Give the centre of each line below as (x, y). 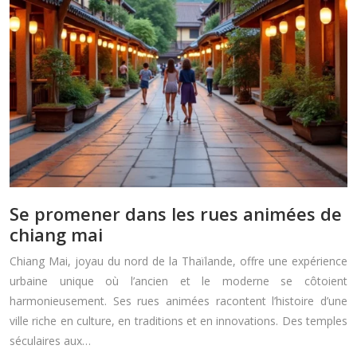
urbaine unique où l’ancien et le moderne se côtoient (178, 281)
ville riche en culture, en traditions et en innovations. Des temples (178, 321)
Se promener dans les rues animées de (176, 214)
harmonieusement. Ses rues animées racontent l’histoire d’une (178, 301)
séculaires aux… (50, 341)
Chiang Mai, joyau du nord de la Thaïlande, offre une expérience (178, 261)
